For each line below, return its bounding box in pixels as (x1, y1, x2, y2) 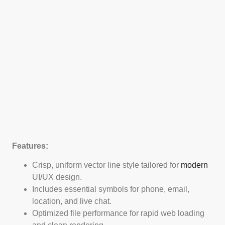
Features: (12, 141, 48, 150)
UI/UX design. (32, 173, 82, 182)
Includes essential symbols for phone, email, (32, 185, 189, 194)
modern (181, 161, 208, 170)
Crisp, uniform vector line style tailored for (32, 161, 181, 170)
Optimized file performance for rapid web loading (32, 209, 204, 218)
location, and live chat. (32, 197, 111, 206)
